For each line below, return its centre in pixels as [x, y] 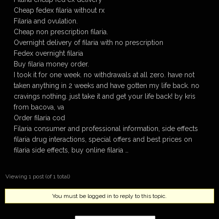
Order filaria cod [39, 118]
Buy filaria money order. [51, 64]
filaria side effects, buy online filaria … [71, 150]
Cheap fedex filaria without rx [59, 10]
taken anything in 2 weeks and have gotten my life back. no [107, 86]
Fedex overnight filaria [48, 53]
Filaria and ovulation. [46, 21]
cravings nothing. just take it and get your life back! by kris [105, 96]
